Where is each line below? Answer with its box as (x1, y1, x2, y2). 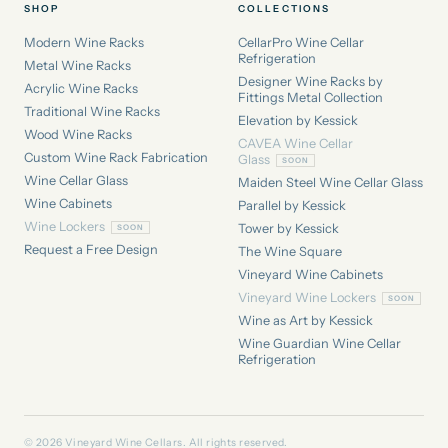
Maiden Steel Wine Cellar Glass (238, 174, 423, 190)
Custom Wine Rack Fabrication (24, 149, 208, 165)
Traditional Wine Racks (24, 103, 160, 119)
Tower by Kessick (238, 220, 339, 236)
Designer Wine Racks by (238, 73, 383, 89)
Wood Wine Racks (24, 126, 132, 142)
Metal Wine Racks (24, 57, 131, 73)
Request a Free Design (24, 241, 158, 257)
